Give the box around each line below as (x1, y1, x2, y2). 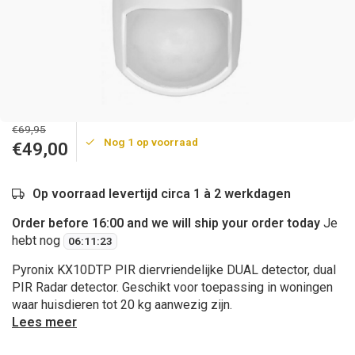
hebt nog (12, 233, 63, 248)
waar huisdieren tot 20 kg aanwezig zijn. (12, 297, 232, 312)
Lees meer (12, 315, 77, 330)
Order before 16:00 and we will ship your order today (12, 216, 320, 231)
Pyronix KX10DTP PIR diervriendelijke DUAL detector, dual (12, 262, 336, 277)
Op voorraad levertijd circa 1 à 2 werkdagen (32, 186, 291, 201)
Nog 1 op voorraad (104, 135, 198, 148)
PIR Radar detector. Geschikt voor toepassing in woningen (12, 280, 333, 295)
